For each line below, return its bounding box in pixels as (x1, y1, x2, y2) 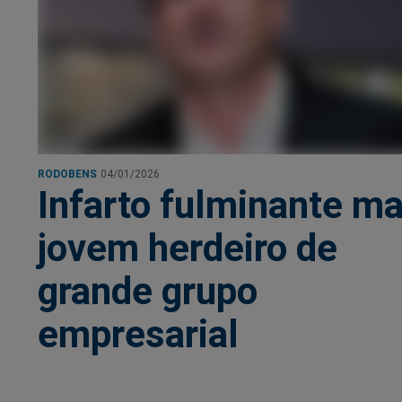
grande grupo (38, 268, 258, 315)
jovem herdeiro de (38, 225, 337, 272)
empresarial (38, 311, 239, 358)
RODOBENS (38, 167, 97, 181)
